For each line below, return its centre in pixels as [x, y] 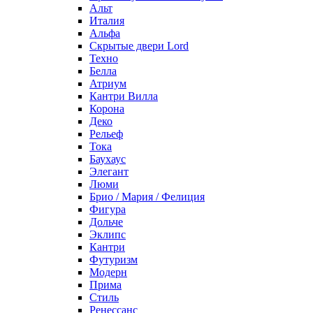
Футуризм [114, 260]
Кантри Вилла [124, 96]
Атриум [108, 83]
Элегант [109, 172]
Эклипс [108, 234]
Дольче [106, 222]
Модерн [108, 272]
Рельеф [106, 134]
